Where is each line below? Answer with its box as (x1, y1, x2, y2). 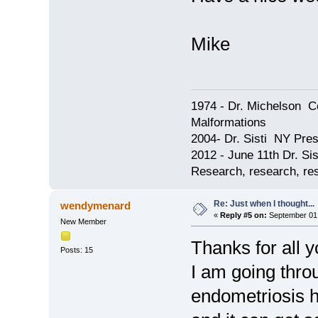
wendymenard (60, 199, 131, 212)
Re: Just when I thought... (213, 198, 314, 209)
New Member (60, 216, 106, 226)
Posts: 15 (60, 246, 93, 255)
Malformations (190, 115, 266, 129)
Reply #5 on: (219, 210, 267, 219)
